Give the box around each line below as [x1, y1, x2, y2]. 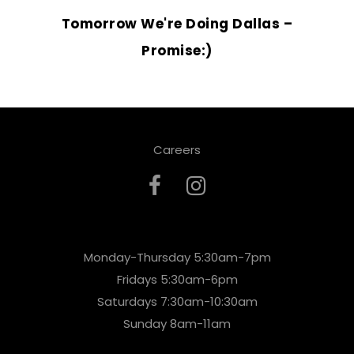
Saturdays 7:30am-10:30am [96, 293, 258, 311]
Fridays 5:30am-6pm [116, 271, 238, 288]
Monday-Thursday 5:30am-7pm [83, 249, 271, 266]
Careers [153, 141, 201, 159]
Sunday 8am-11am [123, 315, 231, 333]
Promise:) [141, 41, 213, 61]
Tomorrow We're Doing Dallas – [61, 14, 293, 34]
